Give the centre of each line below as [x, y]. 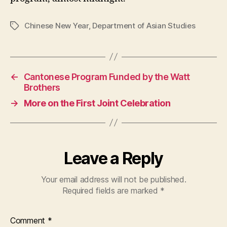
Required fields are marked [111, 190]
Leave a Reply [113, 158]
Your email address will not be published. [113, 179]
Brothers [42, 87]
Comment [29, 220]
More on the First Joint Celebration [97, 103]
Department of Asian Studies [144, 25]
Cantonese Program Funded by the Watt [107, 77]
